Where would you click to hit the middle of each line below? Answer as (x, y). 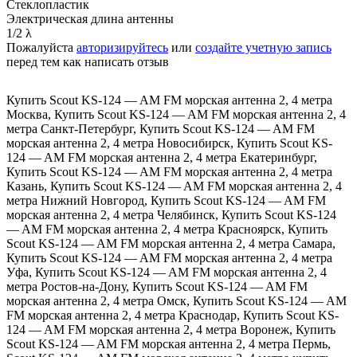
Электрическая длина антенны (90, 19)
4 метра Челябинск (164, 215)
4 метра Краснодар (186, 316)
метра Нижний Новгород (75, 201)
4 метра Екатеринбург (255, 158)
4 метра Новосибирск (172, 143)
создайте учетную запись (263, 48)
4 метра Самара (290, 244)
